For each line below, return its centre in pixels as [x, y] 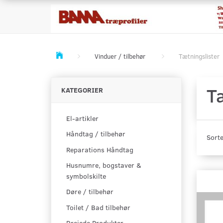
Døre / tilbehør [90, 192]
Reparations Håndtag [100, 150]
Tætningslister [199, 56]
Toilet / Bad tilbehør [98, 207]
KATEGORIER [82, 90]
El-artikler [82, 118]
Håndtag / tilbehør [96, 134]
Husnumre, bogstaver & [104, 165]
